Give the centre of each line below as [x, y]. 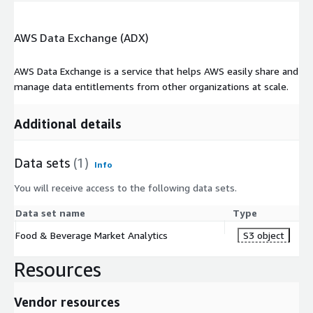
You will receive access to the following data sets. [125, 187]
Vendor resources [67, 301]
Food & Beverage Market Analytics [92, 235]
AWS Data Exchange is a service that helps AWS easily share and [156, 71]
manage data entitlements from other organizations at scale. [151, 86]
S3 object [264, 235]
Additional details [68, 123]
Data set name [50, 212]
